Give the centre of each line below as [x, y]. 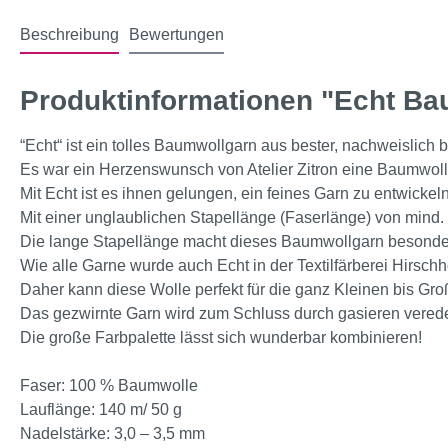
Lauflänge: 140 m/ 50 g [101, 410]
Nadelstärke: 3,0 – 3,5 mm [112, 434]
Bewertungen [176, 35]
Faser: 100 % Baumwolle [109, 386]
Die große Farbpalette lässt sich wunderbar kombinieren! [221, 338]
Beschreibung [69, 35]
